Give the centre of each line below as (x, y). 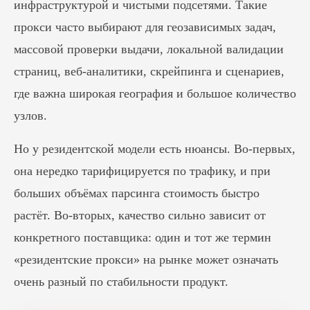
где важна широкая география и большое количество (155, 93)
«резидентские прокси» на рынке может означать (146, 259)
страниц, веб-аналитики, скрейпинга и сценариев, (149, 71)
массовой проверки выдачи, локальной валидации (149, 49)
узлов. (30, 116)
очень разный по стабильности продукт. (121, 282)
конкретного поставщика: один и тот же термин (143, 237)
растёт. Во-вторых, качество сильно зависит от (140, 215)
